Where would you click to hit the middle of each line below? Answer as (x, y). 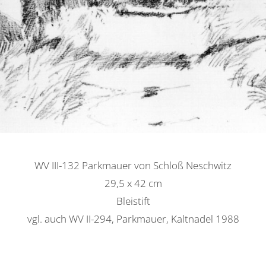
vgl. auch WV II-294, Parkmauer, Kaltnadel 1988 (133, 219)
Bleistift (133, 201)
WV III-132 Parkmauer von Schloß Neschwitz (133, 166)
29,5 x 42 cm (133, 183)
